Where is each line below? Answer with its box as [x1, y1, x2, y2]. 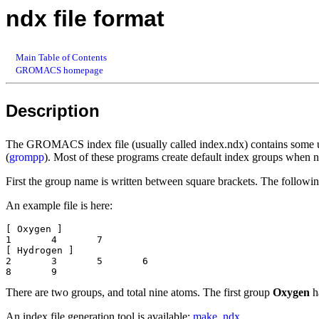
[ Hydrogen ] [6, 244, 74, 256]
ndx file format [6, 6, 164, 31]
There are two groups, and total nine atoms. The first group [6, 286, 273, 298]
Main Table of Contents [15, 51, 107, 63]
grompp [9, 150, 44, 163]
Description [6, 100, 100, 120]
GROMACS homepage [15, 64, 103, 75]
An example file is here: [6, 199, 113, 211]
